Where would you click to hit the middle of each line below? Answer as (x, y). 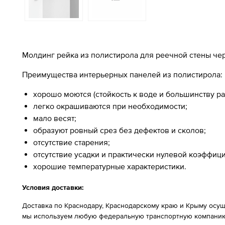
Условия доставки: (53, 187)
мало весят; (55, 118)
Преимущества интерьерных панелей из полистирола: (122, 74)
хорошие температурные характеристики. (110, 166)
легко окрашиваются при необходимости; (110, 106)
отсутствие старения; (72, 142)
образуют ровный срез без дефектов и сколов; (120, 130)
